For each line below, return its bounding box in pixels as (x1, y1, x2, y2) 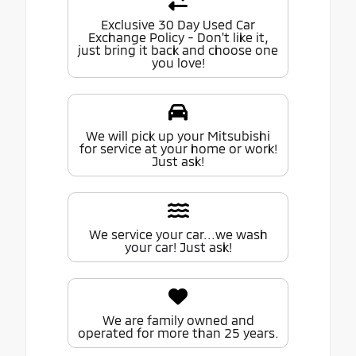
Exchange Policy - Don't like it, (87, 29, 269, 45)
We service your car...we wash (88, 226, 268, 242)
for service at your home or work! (79, 141, 277, 157)
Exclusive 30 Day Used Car (101, 17, 255, 33)
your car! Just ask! (124, 239, 232, 255)
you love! (151, 55, 205, 71)
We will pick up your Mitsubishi (86, 128, 270, 144)
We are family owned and (102, 312, 254, 328)
